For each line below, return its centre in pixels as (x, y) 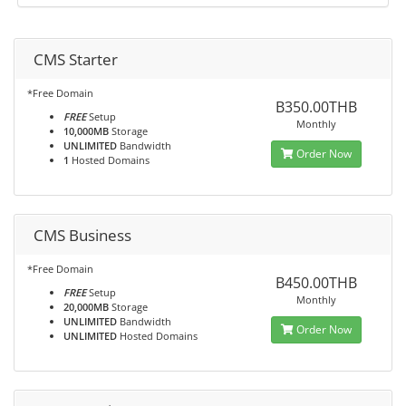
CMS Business (82, 235)
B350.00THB (316, 107)
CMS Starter (76, 59)
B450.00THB (316, 283)
